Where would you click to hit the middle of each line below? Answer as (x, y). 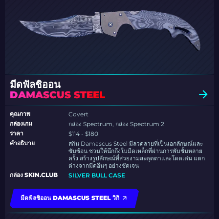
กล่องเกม (21, 124)
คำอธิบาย (22, 143)
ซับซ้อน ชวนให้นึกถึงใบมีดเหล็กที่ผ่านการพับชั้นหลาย (136, 151)
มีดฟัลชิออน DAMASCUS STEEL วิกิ (70, 198)
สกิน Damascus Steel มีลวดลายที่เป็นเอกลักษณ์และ (136, 144)
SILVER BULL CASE (97, 175)
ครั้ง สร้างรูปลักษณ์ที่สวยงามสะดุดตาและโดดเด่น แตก (137, 158)
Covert (79, 114)
